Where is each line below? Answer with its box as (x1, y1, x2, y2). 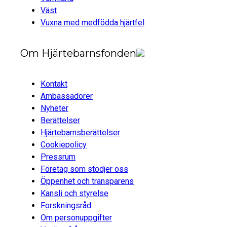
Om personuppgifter (41, 212, 112, 222)
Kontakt (41, 79, 67, 89)
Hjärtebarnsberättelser (41, 127, 120, 137)
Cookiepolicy (41, 139, 87, 149)
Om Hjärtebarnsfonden (20, 47, 136, 60)
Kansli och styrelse (41, 188, 108, 198)
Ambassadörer (41, 91, 93, 101)
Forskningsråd (41, 200, 91, 210)
